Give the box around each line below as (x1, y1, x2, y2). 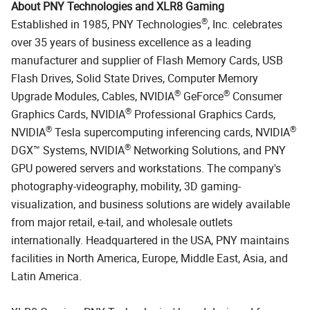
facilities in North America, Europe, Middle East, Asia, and (11, 250, 288, 266)
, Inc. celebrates (208, 16, 282, 32)
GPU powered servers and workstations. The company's (11, 160, 281, 176)
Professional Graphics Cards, (131, 106, 275, 122)
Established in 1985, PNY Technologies (11, 16, 201, 32)
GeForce (181, 88, 224, 104)
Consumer (230, 88, 282, 104)
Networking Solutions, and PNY (131, 142, 286, 158)
